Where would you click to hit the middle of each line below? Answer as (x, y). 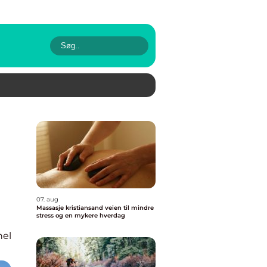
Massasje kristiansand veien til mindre (71, 208)
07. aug (47, 199)
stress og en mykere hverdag (81, 215)
